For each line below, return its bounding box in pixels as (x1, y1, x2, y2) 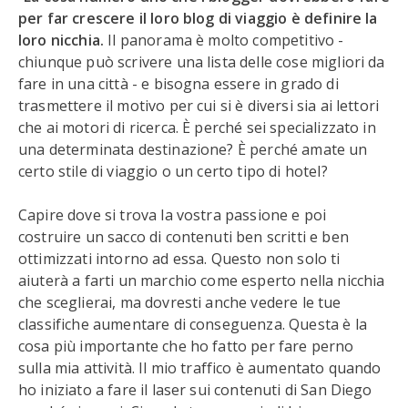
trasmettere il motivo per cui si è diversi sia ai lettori (18, 96, 380, 116)
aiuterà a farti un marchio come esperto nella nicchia (18, 270, 385, 291)
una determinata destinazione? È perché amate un (18, 139, 368, 159)
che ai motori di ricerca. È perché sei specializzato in (18, 117, 376, 138)
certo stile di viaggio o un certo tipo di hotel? (18, 161, 328, 181)
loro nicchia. (18, 30, 105, 50)
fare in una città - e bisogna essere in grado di (18, 74, 339, 94)
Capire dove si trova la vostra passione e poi (18, 205, 327, 225)
